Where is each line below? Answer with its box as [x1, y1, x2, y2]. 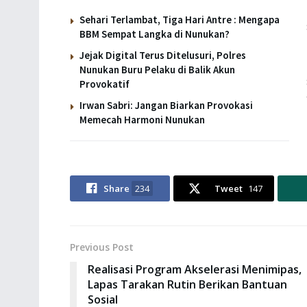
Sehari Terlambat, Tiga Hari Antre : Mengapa [79, 12, 280, 26]
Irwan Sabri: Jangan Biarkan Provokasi [79, 98, 253, 112]
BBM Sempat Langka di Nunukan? [79, 27, 230, 40]
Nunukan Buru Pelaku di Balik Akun [79, 62, 235, 76]
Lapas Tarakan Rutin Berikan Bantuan [88, 276, 287, 292]
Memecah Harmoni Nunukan [79, 112, 205, 126]
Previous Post [70, 240, 134, 254]
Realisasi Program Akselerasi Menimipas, [88, 261, 302, 277]
